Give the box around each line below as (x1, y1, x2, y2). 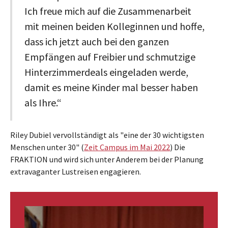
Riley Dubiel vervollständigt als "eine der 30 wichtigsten (10, 129, 204, 140)
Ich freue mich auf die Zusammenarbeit (24, 4, 191, 17)
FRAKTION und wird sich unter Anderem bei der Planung (10, 154, 204, 164)
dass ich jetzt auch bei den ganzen (24, 35, 169, 48)
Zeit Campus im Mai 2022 (84, 141, 170, 152)
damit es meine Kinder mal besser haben (24, 80, 198, 94)
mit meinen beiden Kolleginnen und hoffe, (24, 19, 205, 33)
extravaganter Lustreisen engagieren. (10, 166, 141, 177)
